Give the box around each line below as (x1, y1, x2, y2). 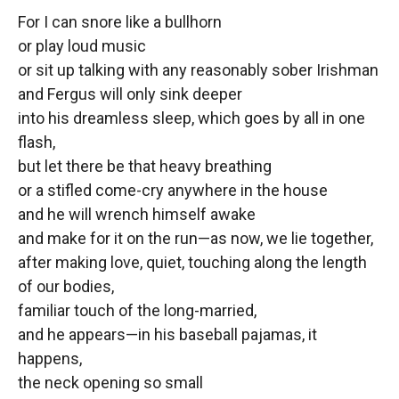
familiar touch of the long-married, (18, 300, 256, 320)
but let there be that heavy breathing (18, 156, 272, 175)
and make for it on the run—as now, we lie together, (18, 228, 373, 248)
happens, (18, 348, 82, 368)
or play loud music (18, 36, 146, 55)
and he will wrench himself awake (18, 204, 256, 224)
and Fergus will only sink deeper (18, 84, 242, 103)
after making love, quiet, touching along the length (18, 252, 367, 272)
